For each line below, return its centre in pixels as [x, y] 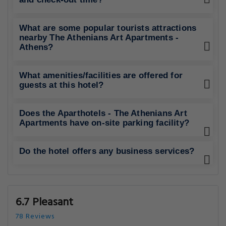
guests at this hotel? [62, 85]
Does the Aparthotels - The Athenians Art [103, 113]
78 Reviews [35, 217]
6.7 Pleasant [45, 203]
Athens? [36, 47]
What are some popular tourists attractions [108, 28]
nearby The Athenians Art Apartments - [99, 38]
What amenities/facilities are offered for [101, 75]
